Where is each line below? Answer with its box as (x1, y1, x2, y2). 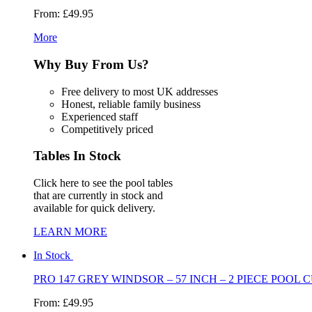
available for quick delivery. (33, 202, 155, 214)
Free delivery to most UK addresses (61, 85, 218, 97)
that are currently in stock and (33, 189, 163, 202)
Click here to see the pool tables (33, 177, 173, 189)
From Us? (88, 56, 149, 72)
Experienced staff (61, 110, 138, 123)
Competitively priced (61, 123, 153, 135)
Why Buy (33, 56, 88, 72)
